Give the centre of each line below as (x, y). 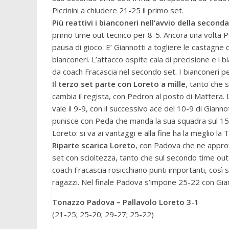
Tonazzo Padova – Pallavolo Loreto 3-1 (125, 202)
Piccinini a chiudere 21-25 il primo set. (118, 10)
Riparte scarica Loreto (94, 145)
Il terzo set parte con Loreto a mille (119, 84)
